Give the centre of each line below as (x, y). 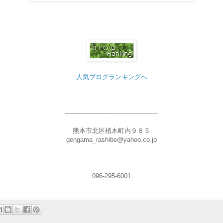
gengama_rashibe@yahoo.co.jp (111, 139)
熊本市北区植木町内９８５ (111, 130)
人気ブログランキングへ (111, 77)
